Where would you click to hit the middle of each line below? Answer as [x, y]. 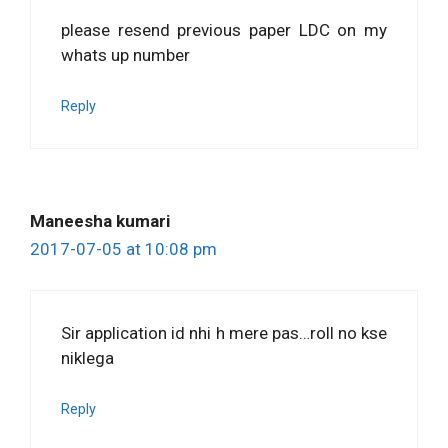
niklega [87, 357]
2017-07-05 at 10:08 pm [123, 249]
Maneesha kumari [100, 221]
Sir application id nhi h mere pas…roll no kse [224, 332]
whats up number [125, 54]
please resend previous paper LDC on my [224, 29]
